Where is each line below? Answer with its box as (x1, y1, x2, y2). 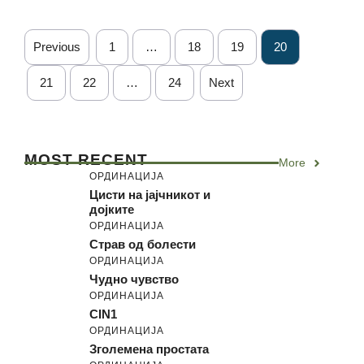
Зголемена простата (89, 342, 209, 356)
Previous (33, 40, 80, 54)
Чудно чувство (89, 272, 179, 286)
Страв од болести (89, 237, 196, 251)
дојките (89, 202, 134, 216)
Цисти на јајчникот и (89, 188, 210, 201)
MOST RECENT (24, 151, 148, 168)
